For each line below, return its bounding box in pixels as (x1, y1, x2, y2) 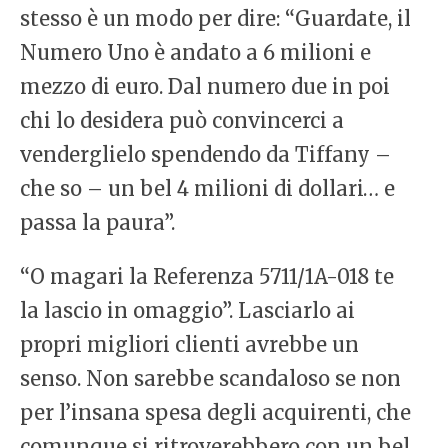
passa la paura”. (20, 210, 175, 236)
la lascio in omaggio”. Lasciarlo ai (20, 298, 355, 324)
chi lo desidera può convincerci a (20, 108, 344, 134)
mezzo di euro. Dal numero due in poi (20, 74, 390, 100)
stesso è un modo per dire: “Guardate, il (20, 6, 411, 32)
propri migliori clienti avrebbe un (20, 332, 359, 358)
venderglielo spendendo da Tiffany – (20, 142, 391, 168)
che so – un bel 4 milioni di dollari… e (20, 176, 395, 202)
